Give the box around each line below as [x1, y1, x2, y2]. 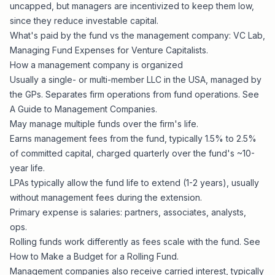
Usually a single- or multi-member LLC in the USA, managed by [10, 74, 261, 85]
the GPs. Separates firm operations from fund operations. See [10, 89, 259, 99]
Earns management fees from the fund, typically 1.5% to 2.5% [10, 133, 257, 144]
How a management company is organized [10, 60, 183, 70]
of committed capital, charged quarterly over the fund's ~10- [10, 148, 255, 158]
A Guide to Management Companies [10, 104, 155, 114]
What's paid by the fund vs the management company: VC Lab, [10, 30, 265, 41]
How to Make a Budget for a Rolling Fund [10, 251, 177, 261]
